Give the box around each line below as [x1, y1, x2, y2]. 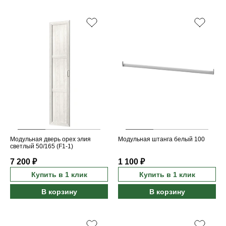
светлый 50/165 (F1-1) [10, 143, 73, 150]
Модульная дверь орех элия [10, 136, 91, 143]
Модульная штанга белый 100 [118, 136, 205, 143]
